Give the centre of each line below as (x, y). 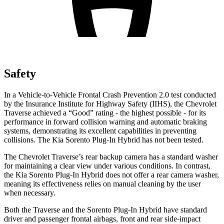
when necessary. (30, 192)
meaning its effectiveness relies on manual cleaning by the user (102, 183)
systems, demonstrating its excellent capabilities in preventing (100, 130)
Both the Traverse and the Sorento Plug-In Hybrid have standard (105, 209)
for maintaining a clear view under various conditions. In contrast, (107, 165)
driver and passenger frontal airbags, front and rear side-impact (102, 218)
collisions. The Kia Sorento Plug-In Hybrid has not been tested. (104, 139)
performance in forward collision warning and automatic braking (105, 121)
